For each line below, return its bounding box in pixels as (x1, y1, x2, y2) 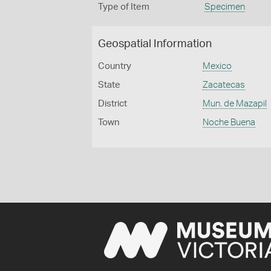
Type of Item (98, 2, 149, 11)
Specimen (204, 2, 245, 11)
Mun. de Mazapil (203, 99, 267, 108)
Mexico (203, 62, 232, 71)
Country (98, 62, 131, 71)
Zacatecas (203, 80, 246, 90)
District (98, 99, 127, 108)
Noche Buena (203, 118, 256, 127)
